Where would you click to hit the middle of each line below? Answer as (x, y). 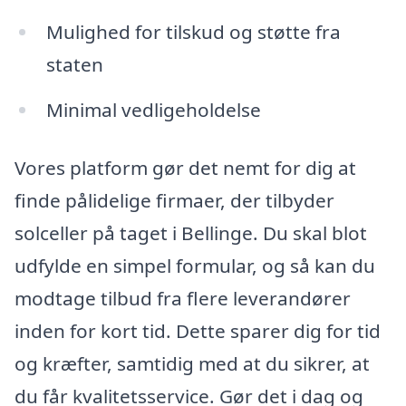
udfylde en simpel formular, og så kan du (195, 265)
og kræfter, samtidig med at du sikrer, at (192, 363)
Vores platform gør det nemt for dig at (185, 167)
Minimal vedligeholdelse (153, 109)
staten (74, 65)
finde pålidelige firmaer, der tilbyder (174, 200)
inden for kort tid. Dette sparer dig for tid (198, 330)
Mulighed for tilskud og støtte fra (193, 32)
